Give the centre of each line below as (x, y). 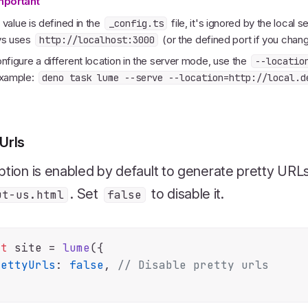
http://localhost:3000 (97, 40)
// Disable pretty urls (194, 265)
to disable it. (186, 194)
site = (35, 247)
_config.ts (136, 23)
